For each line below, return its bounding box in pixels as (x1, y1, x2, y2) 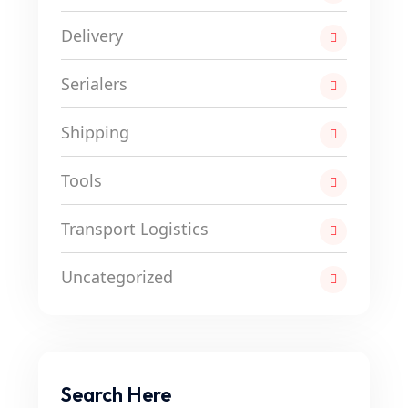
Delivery (61, 25, 123, 46)
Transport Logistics (61, 218, 209, 240)
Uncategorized (61, 266, 173, 288)
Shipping (61, 121, 129, 143)
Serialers (61, 73, 127, 95)
